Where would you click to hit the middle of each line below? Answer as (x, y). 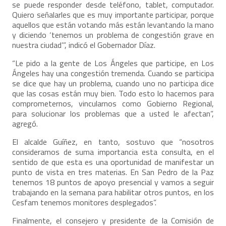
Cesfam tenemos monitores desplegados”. (84, 202)
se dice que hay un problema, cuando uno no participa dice (113, 83)
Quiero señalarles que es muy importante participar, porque (113, 14)
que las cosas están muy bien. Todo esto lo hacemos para (113, 93)
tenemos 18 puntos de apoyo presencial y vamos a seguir (113, 182)
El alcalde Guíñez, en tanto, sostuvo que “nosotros (113, 142)
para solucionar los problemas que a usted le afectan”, (113, 113)
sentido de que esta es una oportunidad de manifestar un (113, 162)
